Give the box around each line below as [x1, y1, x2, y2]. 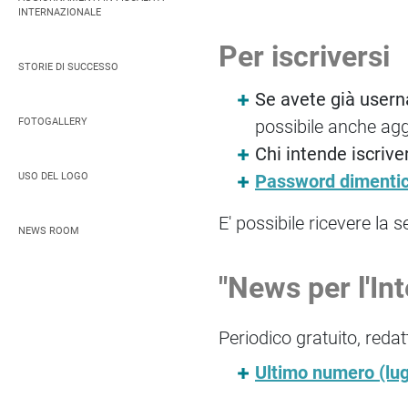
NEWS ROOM [18, 225, 79, 238]
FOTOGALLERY [18, 116, 87, 128]
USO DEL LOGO [18, 170, 88, 183]
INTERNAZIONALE [18, 6, 101, 19]
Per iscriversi [219, 39, 390, 75]
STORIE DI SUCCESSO [18, 61, 118, 74]
